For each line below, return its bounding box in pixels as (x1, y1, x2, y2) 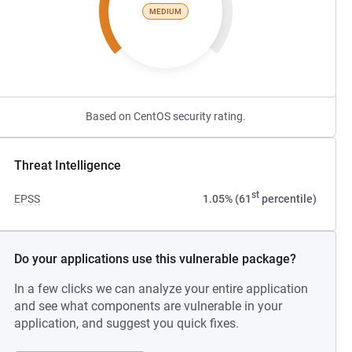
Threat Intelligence (14, 158, 122, 173)
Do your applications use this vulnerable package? (14, 251, 297, 266)
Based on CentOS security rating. (85, 110, 246, 123)
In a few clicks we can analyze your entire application (14, 281, 309, 296)
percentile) (258, 192, 317, 205)
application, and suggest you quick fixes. (14, 316, 240, 331)
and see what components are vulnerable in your (14, 299, 283, 313)
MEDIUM (149, 6, 182, 16)
